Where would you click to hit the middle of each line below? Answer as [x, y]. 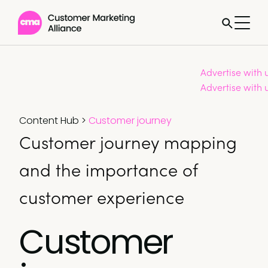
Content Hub [49, 121]
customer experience [102, 197]
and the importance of [108, 169]
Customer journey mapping [128, 142]
